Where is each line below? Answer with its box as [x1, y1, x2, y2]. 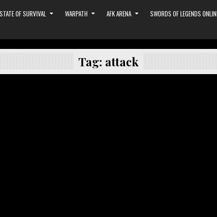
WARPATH [65, 9, 88, 18]
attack [105, 54, 139, 69]
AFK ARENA [107, 9, 132, 18]
